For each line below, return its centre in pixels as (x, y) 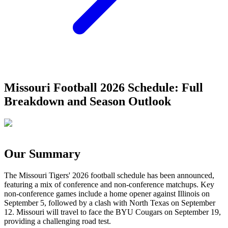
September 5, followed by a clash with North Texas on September (110, 203)
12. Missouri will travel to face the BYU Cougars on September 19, (112, 212)
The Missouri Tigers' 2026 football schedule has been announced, (109, 175)
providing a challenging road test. (58, 221)
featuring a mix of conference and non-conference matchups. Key (109, 184)
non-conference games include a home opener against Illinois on (107, 193)
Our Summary (42, 153)
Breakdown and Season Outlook (88, 101)
